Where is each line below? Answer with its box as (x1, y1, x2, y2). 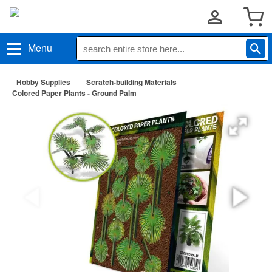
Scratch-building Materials (86, 76, 177, 87)
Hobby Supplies (16, 76, 70, 87)
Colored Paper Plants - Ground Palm (12, 87, 137, 98)
